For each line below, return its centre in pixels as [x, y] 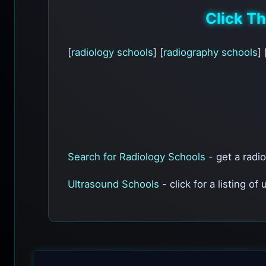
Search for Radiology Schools [137, 156]
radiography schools [210, 53]
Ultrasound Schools [113, 184]
